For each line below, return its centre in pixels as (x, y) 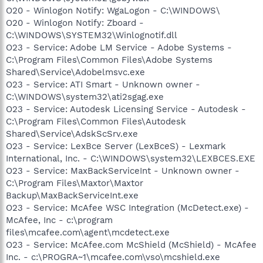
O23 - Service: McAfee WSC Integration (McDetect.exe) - (127, 208)
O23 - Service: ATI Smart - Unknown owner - (103, 85)
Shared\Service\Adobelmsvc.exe (75, 72)
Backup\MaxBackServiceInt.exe (72, 195)
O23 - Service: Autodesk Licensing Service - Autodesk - (126, 109)
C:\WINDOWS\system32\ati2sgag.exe (85, 97)
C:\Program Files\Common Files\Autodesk (96, 122)
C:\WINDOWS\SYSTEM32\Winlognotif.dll (92, 35)
